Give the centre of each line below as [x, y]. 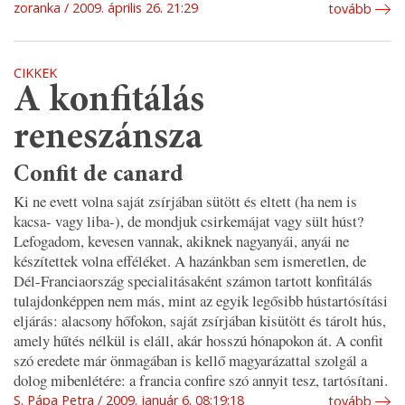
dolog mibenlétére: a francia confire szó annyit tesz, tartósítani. [201, 381]
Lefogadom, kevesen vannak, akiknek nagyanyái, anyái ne [181, 241]
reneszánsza [108, 138]
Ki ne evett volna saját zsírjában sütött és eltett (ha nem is [185, 202]
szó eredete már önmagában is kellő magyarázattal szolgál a [190, 361]
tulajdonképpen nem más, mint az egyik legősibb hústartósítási [201, 301]
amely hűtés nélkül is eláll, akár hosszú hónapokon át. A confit [198, 341]
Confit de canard [99, 176]
